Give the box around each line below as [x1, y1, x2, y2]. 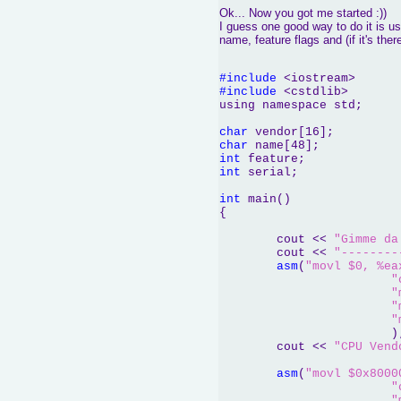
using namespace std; [219, 98, 363, 112]
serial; [241, 166, 298, 179]
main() [241, 192, 291, 206]
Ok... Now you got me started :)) [219, 6, 387, 20]
